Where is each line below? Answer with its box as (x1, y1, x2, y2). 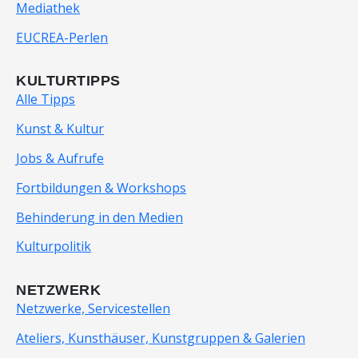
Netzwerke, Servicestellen (16, 300, 170, 318)
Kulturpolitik (16, 237, 91, 256)
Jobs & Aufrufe (16, 149, 104, 167)
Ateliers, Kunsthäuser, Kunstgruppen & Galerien (16, 328, 305, 347)
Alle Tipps (16, 90, 75, 109)
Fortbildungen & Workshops (16, 178, 186, 197)
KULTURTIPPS (16, 73, 121, 89)
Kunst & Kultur (16, 120, 104, 138)
